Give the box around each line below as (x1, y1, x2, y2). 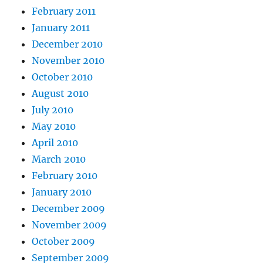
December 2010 (32, 38, 103, 50)
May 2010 (32, 120, 76, 132)
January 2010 (32, 186, 92, 198)
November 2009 (32, 219, 107, 231)
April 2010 (32, 137, 79, 149)
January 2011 (32, 22, 90, 33)
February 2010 (32, 170, 98, 181)
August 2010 (32, 87, 89, 99)
